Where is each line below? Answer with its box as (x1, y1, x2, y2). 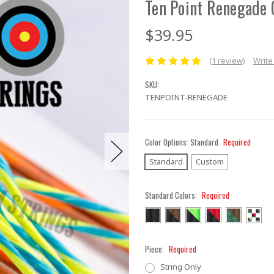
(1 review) (209, 55, 245, 67)
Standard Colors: (145, 188, 199, 201)
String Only (160, 261, 201, 272)
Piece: (145, 242, 166, 255)
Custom (195, 155, 224, 167)
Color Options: (145, 135, 190, 148)
